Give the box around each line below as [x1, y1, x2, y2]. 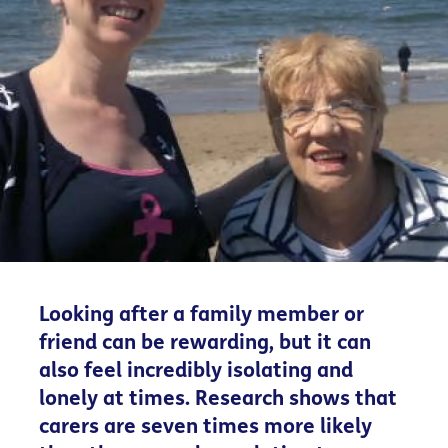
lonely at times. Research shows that [38, 388, 397, 410]
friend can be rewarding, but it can [38, 332, 371, 354]
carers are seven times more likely [38, 416, 372, 438]
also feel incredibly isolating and [38, 360, 353, 382]
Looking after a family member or [38, 304, 364, 326]
